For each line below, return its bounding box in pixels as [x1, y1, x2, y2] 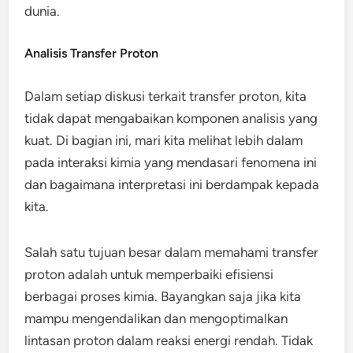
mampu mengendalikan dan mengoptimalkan [24, 310, 288, 326]
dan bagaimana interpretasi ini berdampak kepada [24, 176, 320, 192]
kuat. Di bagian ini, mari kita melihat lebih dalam [24, 132, 303, 148]
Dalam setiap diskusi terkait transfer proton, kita [24, 88, 307, 104]
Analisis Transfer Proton [24, 46, 159, 61]
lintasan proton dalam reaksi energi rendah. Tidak [24, 333, 314, 348]
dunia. [24, 3, 61, 19]
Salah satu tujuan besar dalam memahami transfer [24, 244, 319, 260]
